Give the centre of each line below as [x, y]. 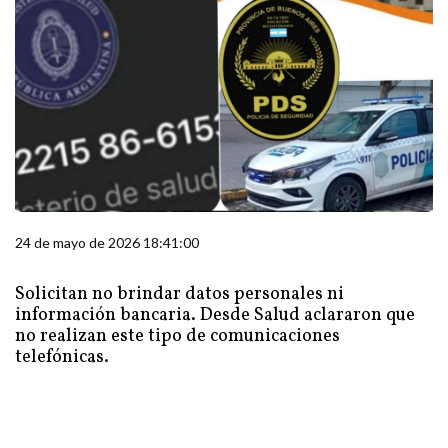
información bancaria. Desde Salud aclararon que [215, 315]
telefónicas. [62, 357]
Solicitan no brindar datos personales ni [179, 294]
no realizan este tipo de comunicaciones [177, 336]
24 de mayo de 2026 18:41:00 [107, 242]
